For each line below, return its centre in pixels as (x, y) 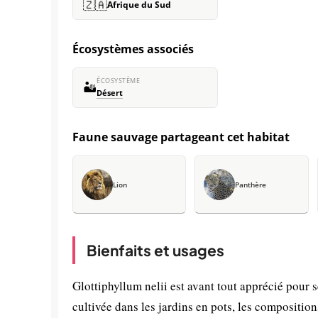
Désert (110, 93)
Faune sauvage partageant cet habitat (181, 137)
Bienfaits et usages (155, 250)
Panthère (251, 185)
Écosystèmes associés (133, 49)
